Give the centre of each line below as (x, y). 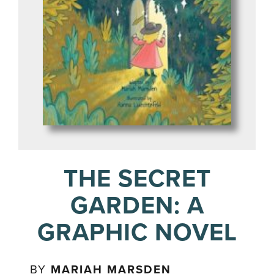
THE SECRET (137, 179)
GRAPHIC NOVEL (137, 232)
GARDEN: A (137, 206)
